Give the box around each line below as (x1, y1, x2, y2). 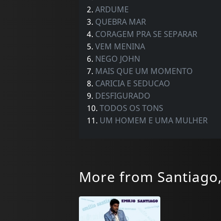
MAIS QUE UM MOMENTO (95, 65, 193, 76)
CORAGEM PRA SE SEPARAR (95, 28, 197, 39)
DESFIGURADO (95, 90, 150, 101)
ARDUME (95, 3, 129, 15)
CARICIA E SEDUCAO (95, 77, 170, 89)
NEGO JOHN (95, 53, 140, 64)
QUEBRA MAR (95, 16, 146, 27)
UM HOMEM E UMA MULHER (99, 114, 208, 126)
